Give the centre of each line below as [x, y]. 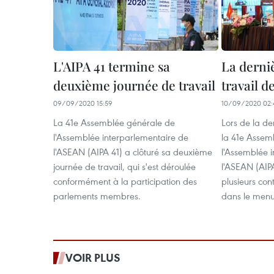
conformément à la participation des [125, 181]
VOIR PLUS [93, 258]
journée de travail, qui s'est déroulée [124, 167]
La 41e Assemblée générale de [114, 123]
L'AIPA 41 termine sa [112, 66]
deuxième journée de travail [134, 85]
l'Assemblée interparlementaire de [121, 137]
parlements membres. [97, 196]
